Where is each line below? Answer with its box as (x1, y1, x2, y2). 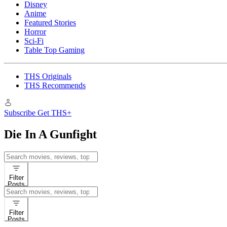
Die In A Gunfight (4, 127, 97, 141)
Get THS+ (37, 108, 71, 117)
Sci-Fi (24, 36, 44, 45)
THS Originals (24, 72, 71, 81)
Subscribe (4, 108, 35, 117)
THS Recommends (24, 81, 86, 90)
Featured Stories (24, 18, 76, 27)
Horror (24, 27, 46, 36)
